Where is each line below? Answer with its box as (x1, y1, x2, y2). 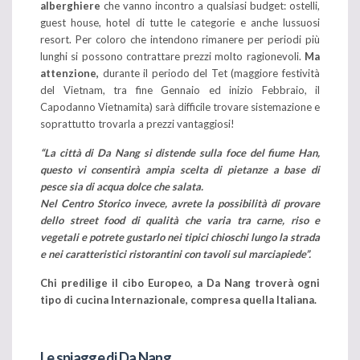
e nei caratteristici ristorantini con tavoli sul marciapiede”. (40, 247, 311, 260)
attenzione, (40, 66, 103, 80)
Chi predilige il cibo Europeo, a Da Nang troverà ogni (40, 276, 320, 289)
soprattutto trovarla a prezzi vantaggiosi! (40, 117, 235, 130)
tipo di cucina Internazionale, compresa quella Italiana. (40, 292, 317, 306)
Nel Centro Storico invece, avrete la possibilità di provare (40, 196, 320, 210)
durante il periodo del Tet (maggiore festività (102, 66, 321, 80)
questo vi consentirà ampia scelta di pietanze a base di (40, 162, 320, 176)
